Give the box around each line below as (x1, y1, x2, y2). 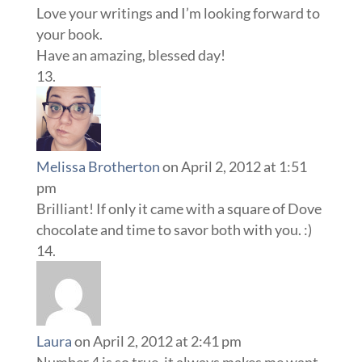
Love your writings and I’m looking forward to (36, 4, 320, 23)
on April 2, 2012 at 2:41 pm (74, 332, 242, 351)
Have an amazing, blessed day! (36, 46, 225, 65)
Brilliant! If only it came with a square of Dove (36, 200, 322, 218)
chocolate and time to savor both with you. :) (36, 221, 312, 239)
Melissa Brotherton (36, 158, 160, 176)
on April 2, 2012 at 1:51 (162, 158, 307, 176)
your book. (36, 25, 103, 44)
